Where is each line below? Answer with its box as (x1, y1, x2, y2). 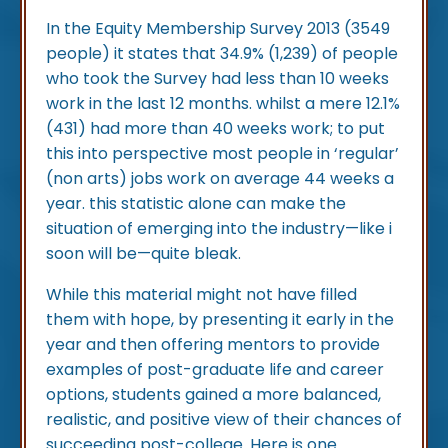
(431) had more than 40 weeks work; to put (46, 117, 385, 141)
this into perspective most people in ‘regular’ (46, 142, 399, 166)
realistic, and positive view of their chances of (46, 408, 402, 432)
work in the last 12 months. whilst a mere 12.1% (46, 92, 400, 116)
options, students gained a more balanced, (46, 383, 381, 407)
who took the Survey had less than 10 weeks (46, 67, 389, 91)
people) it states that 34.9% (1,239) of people (46, 42, 398, 66)
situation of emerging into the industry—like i (46, 217, 392, 241)
